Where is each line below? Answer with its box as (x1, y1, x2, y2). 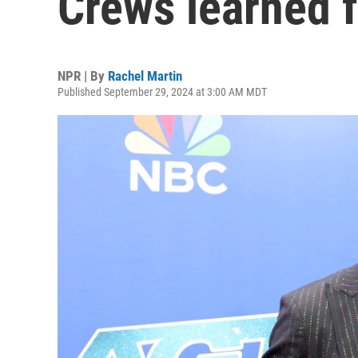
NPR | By (58, 68, 108, 84)
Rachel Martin (108, 68, 182, 84)
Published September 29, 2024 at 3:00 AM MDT (58, 86, 267, 98)
